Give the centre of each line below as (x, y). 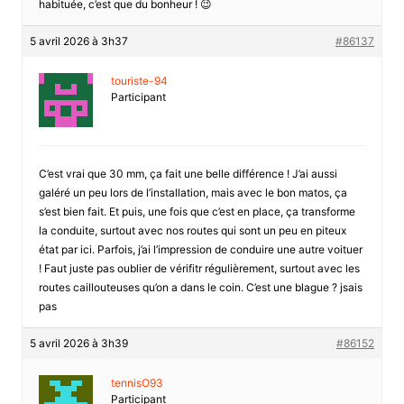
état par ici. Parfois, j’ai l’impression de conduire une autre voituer (200, 249)
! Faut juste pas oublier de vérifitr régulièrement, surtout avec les (199, 268)
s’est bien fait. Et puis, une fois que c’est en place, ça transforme (197, 211)
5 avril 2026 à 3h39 (78, 343)
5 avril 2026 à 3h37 (78, 41)
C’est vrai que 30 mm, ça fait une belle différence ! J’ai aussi (188, 173)
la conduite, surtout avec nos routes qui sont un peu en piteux (192, 230)
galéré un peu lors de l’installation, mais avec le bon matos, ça (193, 192)
